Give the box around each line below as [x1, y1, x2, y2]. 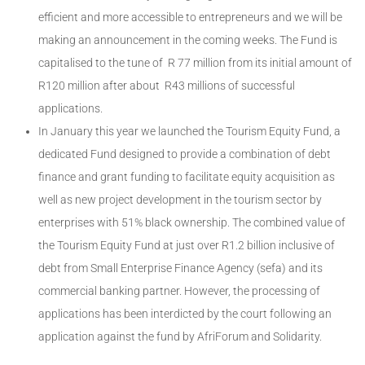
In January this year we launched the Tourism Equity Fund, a [38, 125, 341, 139]
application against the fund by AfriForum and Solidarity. [38, 330, 322, 344]
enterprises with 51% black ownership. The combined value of [38, 216, 345, 230]
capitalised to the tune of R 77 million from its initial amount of [38, 56, 352, 70]
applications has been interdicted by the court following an [38, 307, 332, 321]
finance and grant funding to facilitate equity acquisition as [38, 170, 335, 184]
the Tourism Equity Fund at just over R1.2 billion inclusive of [38, 239, 335, 253]
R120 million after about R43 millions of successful [38, 79, 295, 93]
